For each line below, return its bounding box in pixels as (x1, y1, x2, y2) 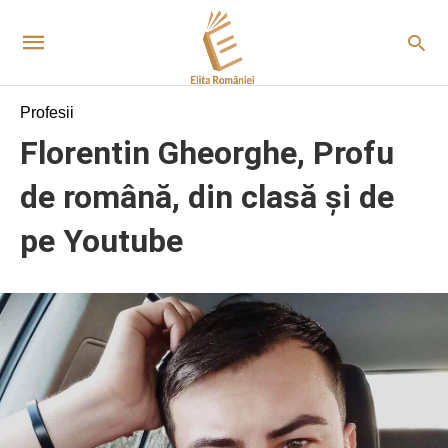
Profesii (20, 104, 74, 121)
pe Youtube (20, 222, 183, 260)
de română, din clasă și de (20, 178, 394, 216)
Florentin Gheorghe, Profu (20, 134, 394, 172)
